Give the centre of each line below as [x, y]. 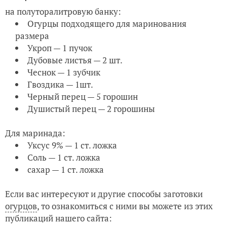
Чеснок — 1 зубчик [64, 72]
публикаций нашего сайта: [59, 218]
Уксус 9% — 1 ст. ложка [72, 145]
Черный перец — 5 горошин [83, 97]
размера [32, 36]
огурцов [21, 206]
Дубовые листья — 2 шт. [75, 60]
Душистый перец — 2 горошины [91, 109]
